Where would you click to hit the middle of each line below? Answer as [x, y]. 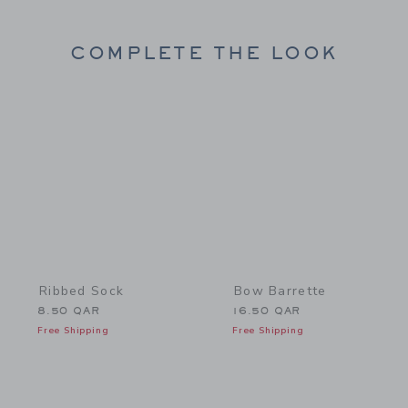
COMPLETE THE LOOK [204, 53]
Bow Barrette [280, 291]
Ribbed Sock [82, 291]
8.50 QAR [69, 311]
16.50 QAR [267, 311]
